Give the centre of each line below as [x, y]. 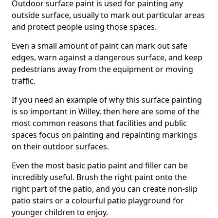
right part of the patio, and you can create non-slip [105, 189]
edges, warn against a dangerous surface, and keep [107, 57]
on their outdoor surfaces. [60, 146]
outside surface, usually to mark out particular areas [108, 15]
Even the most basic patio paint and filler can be [100, 165]
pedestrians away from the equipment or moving [102, 69]
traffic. [24, 81]
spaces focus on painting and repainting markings [104, 135]
